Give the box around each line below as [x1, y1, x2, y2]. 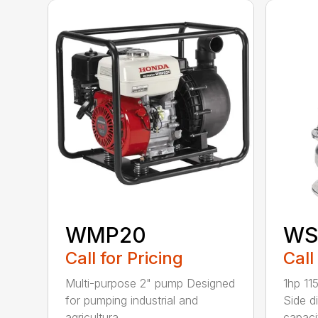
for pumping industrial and [65, 292, 199, 307]
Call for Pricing [65, 247, 184, 268]
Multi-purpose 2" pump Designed [65, 275, 236, 290]
